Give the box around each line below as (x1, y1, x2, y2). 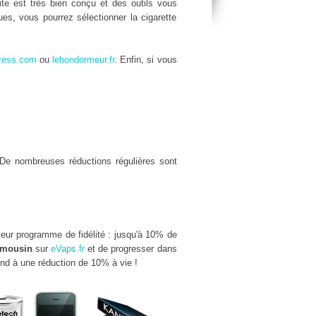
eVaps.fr (51, 243, 85, 254)
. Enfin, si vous (114, 54, 177, 65)
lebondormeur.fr (52, 54, 115, 65)
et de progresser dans (85, 243, 177, 254)
